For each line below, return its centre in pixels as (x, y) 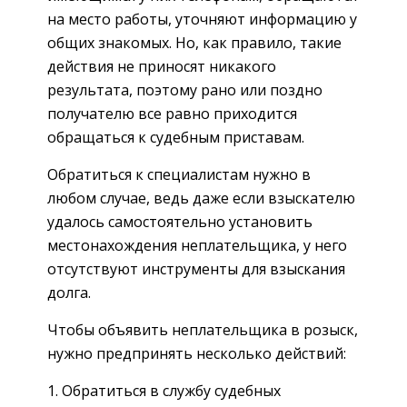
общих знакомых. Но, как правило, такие (194, 42)
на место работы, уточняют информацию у (202, 19)
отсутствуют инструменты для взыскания (196, 268)
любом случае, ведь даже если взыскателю (201, 198)
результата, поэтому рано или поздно (185, 89)
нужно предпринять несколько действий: (197, 353)
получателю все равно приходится (172, 113)
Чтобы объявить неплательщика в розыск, (203, 329)
